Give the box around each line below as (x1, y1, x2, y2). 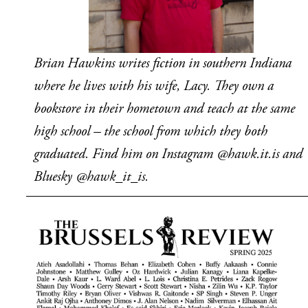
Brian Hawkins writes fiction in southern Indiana (33, 56, 291, 71)
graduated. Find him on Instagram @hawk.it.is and (33, 147, 302, 162)
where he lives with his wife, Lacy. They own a (33, 79, 274, 94)
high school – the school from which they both (33, 124, 267, 140)
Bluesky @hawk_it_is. (33, 170, 148, 185)
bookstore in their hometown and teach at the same (33, 102, 295, 117)
